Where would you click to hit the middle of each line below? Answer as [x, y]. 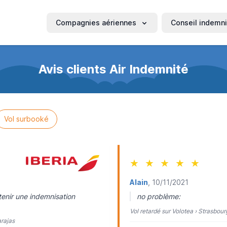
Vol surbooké [26, 119]
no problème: [159, 196]
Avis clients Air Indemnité [113, 69]
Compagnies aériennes [96, 22]
